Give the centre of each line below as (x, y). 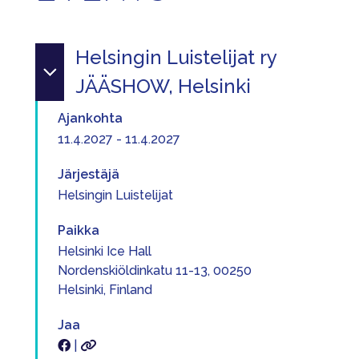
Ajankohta (90, 118)
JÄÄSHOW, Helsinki (163, 86)
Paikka (79, 230)
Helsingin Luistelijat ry (176, 57)
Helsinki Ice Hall (105, 251)
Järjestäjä (89, 174)
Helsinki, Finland (105, 290)
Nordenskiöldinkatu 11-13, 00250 (155, 270)
